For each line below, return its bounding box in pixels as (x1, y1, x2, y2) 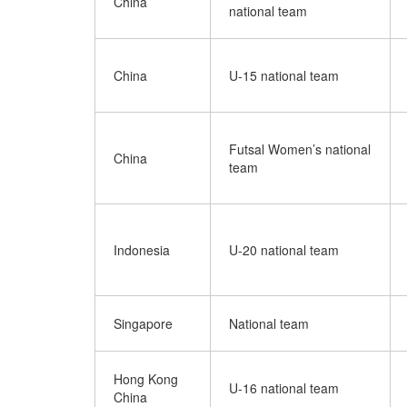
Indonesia (114, 241, 170, 259)
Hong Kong (114, 370, 178, 388)
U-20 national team (229, 241, 339, 259)
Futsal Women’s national (229, 140, 371, 158)
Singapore (114, 314, 173, 333)
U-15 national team (229, 66, 339, 84)
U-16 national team (229, 379, 339, 397)
